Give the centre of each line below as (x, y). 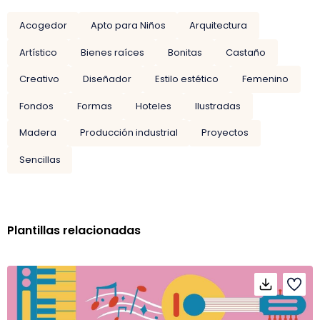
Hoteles (153, 106)
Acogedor (43, 25)
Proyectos (225, 133)
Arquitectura (218, 25)
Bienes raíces (112, 52)
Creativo (39, 79)
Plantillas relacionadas (74, 230)
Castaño (246, 52)
